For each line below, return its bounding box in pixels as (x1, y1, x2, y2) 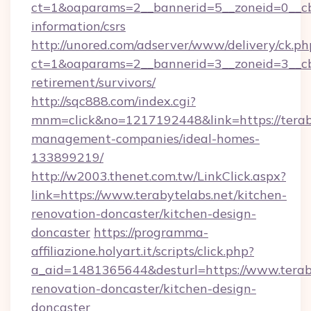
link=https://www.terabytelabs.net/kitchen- (31, 187, 287, 203)
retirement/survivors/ (31, 74, 155, 90)
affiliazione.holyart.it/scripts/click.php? (31, 243, 254, 259)
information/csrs (31, 18, 126, 34)
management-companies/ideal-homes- (31, 131, 260, 146)
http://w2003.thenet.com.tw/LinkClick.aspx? (31, 168, 286, 184)
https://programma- (94, 224, 208, 240)
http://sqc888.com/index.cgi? (31, 93, 196, 109)
